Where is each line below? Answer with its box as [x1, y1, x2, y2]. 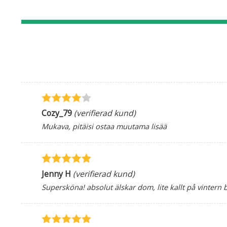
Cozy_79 [42, 107, 72, 119]
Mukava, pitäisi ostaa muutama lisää [42, 121, 167, 132]
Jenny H [42, 168, 71, 179]
